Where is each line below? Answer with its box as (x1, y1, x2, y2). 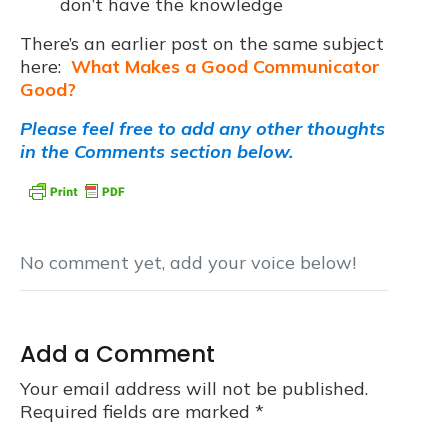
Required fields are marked (20, 400, 255, 424)
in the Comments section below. (20, 139, 293, 163)
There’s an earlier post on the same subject (20, 31, 384, 55)
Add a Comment (20, 338, 215, 371)
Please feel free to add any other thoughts (20, 116, 385, 140)
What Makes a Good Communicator (71, 54, 380, 78)
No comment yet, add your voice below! (20, 251, 356, 275)
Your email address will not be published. (20, 377, 368, 401)
